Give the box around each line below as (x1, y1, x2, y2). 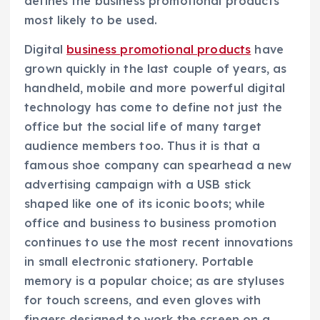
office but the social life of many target (24, 119, 261, 134)
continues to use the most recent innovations (24, 234, 294, 249)
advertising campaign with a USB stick (24, 176, 251, 191)
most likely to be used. (24, 12, 158, 27)
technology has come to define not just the (24, 99, 282, 114)
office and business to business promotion (24, 215, 276, 230)
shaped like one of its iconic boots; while (24, 196, 265, 211)
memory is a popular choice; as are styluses (24, 273, 285, 288)
